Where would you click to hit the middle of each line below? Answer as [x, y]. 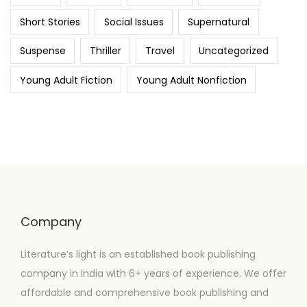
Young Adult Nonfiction [191, 80]
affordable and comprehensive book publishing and [145, 292]
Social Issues [134, 22]
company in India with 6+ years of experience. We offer [153, 273]
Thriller [105, 51]
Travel [160, 51]
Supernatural [218, 22]
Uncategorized [234, 51]
